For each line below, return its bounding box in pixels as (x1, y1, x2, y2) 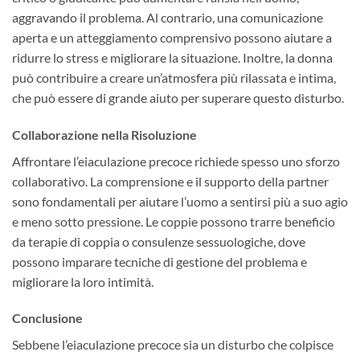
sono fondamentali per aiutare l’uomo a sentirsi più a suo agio (12, 193, 348, 209)
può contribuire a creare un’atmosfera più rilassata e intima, (12, 69, 336, 85)
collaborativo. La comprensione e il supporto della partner (12, 173, 329, 189)
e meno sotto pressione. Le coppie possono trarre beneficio (12, 213, 335, 229)
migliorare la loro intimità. (12, 273, 153, 289)
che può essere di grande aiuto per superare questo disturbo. (12, 89, 344, 105)
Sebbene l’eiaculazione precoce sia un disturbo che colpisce (12, 337, 333, 353)
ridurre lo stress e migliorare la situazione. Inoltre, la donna (12, 49, 333, 65)
